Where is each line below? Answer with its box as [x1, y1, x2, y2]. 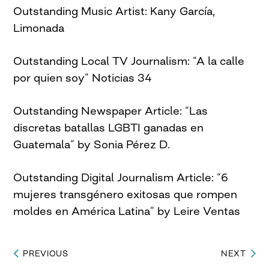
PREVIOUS [23, 248, 68, 258]
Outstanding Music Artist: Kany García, [13, 4, 216, 17]
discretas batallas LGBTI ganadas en [13, 120, 204, 134]
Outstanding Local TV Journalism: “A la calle [13, 53, 245, 67]
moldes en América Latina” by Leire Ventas [13, 204, 241, 217]
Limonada [13, 20, 65, 34]
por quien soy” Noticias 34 [13, 70, 153, 84]
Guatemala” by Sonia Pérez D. [13, 137, 171, 151]
